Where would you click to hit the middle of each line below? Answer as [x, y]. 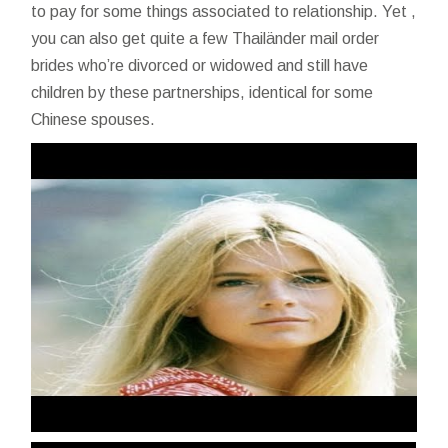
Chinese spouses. [93, 119]
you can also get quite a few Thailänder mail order [205, 38]
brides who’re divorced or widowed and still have [200, 65]
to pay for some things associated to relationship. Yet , [224, 11]
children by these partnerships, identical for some [202, 92]
